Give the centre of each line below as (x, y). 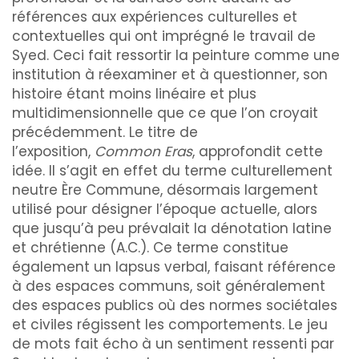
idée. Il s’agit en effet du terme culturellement (172, 171)
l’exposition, (53, 151)
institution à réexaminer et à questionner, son (170, 75)
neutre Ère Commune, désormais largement (165, 190)
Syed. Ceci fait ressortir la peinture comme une (176, 55)
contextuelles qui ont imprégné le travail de (164, 36)
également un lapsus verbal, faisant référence (174, 267)
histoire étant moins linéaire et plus (134, 94)
